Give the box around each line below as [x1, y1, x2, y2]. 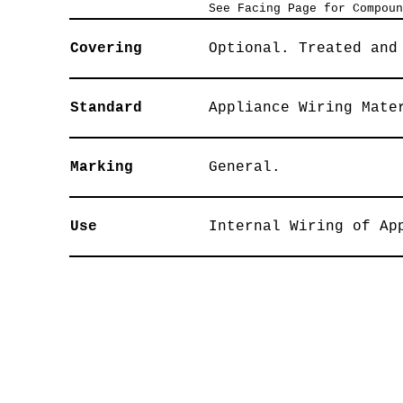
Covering [69, 40, 142, 57]
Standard [69, 100, 142, 116]
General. [208, 159, 281, 175]
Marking [69, 159, 133, 175]
